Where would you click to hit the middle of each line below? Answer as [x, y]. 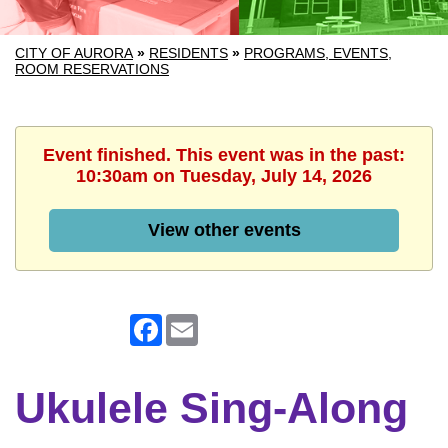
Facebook [197, 321]
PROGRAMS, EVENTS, [318, 53]
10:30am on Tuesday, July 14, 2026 [224, 176]
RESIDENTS [188, 53]
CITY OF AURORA [74, 53]
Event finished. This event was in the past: [224, 155]
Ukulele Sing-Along [211, 408]
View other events [224, 230]
